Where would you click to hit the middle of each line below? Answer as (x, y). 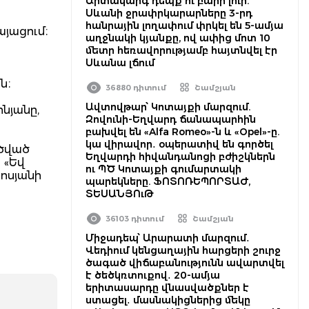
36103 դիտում (135, 219)
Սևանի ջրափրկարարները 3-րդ (169, 13)
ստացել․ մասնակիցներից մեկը (168, 300)
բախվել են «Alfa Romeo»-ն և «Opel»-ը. (182, 132)
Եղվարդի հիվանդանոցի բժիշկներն (180, 157)
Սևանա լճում (120, 63)
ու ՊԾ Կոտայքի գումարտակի (163, 169)
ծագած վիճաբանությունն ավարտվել (185, 263)
